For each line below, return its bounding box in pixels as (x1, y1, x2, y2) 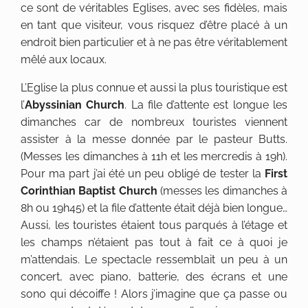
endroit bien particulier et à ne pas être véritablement (21, 36, 287, 49)
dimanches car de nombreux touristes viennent (21, 115, 287, 129)
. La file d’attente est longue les (124, 98, 288, 112)
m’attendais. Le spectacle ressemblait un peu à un (21, 253, 287, 267)
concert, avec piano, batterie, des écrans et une (21, 270, 287, 284)
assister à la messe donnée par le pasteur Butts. (21, 133, 287, 146)
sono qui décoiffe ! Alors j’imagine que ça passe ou (21, 287, 287, 301)
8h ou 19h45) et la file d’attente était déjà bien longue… (21, 201, 287, 215)
